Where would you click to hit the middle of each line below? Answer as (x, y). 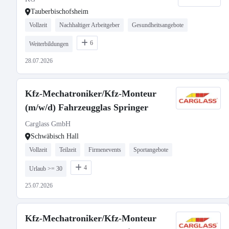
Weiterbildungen (49, 44)
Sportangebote (151, 150)
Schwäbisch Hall (55, 136)
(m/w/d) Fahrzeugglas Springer (87, 107)
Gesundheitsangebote (158, 25)
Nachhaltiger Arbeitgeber (89, 25)
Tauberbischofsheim (60, 12)
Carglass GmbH (48, 124)
